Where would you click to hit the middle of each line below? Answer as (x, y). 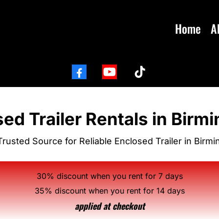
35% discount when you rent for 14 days (109, 191)
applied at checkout (109, 206)
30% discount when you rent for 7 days (109, 176)
